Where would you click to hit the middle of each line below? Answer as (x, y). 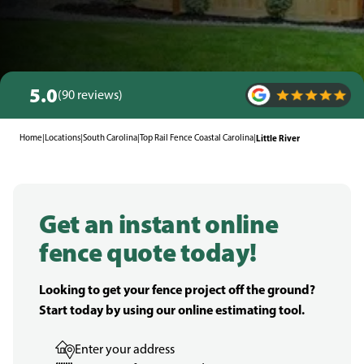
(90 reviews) (90, 95)
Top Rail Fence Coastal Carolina (197, 138)
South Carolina (110, 138)
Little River (278, 138)
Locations (63, 138)
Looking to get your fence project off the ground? (177, 289)
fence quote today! (148, 252)
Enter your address (125, 349)
